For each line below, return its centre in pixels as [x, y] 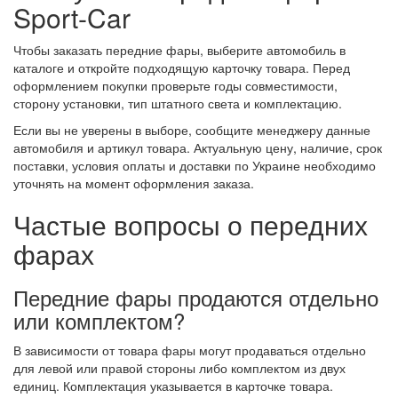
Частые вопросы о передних [191, 224]
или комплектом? [99, 320]
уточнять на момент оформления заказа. [134, 183]
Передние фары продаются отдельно [196, 297]
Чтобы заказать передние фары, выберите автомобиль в [179, 50]
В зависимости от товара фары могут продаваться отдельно [190, 350]
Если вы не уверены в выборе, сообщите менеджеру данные [192, 130]
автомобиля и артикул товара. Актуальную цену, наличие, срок [198, 147]
